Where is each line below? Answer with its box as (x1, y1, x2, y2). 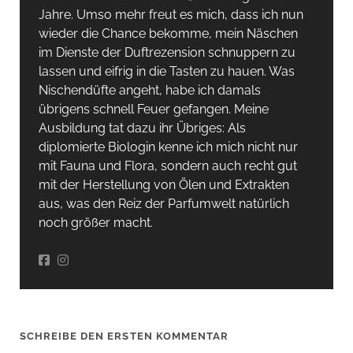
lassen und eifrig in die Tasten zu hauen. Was (38, 63, 295, 79)
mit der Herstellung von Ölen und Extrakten (38, 176, 289, 192)
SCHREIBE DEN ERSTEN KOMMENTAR (19, 329, 229, 342)
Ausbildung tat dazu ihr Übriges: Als (38, 120, 246, 136)
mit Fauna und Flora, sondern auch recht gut (38, 158, 297, 173)
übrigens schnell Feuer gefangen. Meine (38, 101, 269, 117)
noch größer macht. (38, 214, 153, 230)
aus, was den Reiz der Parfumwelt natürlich (38, 195, 289, 211)
